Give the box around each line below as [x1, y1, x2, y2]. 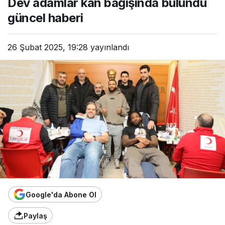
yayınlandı [88, 42, 129, 52]
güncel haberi [8, 11, 83, 25]
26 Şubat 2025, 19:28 [8, 42, 88, 52]
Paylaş [24, 211, 47, 220]
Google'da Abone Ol [26, 190, 96, 199]
